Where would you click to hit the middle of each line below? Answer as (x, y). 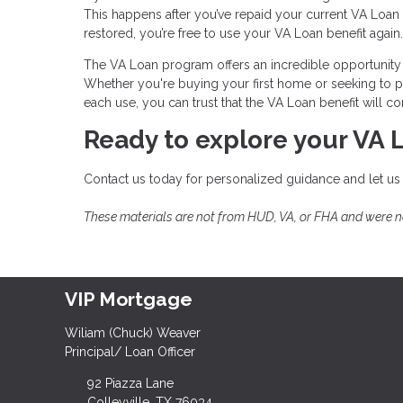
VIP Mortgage (129, 300)
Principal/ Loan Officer (130, 352)
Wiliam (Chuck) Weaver (133, 333)
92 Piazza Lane (130, 383)
